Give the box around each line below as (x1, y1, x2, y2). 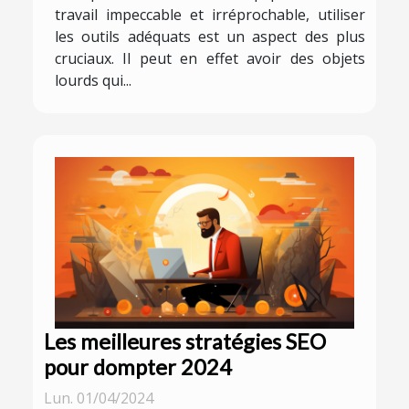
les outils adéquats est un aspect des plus (55, 26, 365, 47)
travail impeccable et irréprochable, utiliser (55, 5, 365, 26)
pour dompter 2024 (44, 353, 232, 380)
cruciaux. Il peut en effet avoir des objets (55, 48, 365, 69)
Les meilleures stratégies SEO (44, 328, 326, 354)
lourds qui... (55, 70, 131, 91)
